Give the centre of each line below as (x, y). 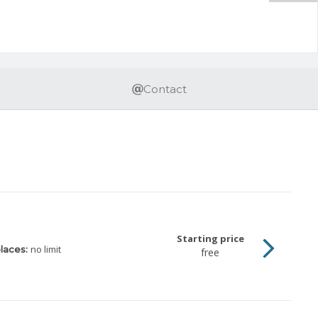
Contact (165, 89)
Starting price (210, 239)
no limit (45, 250)
